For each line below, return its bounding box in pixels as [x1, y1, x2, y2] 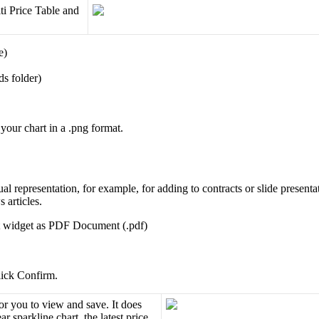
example [98, 182, 136, 195]
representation [14, 182, 77, 195]
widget [3, 219, 33, 232]
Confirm [17, 269, 55, 282]
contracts [202, 182, 242, 195]
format [91, 122, 120, 135]
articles [8, 195, 39, 208]
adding [157, 182, 188, 195]
